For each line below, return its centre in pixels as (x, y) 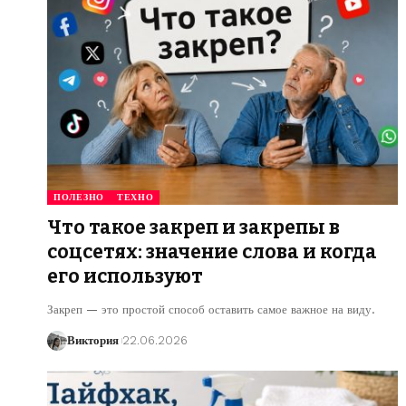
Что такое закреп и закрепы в (193, 227)
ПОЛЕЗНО (79, 197)
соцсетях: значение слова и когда (212, 251)
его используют (125, 276)
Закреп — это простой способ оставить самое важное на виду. (211, 309)
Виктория (93, 340)
